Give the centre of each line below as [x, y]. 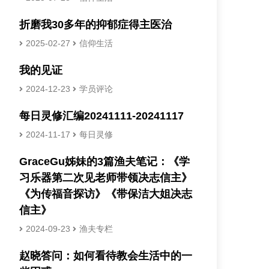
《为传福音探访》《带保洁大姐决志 [105, 194]
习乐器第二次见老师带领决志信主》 [105, 178]
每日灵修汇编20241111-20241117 [101, 116]
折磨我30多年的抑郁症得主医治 [95, 25]
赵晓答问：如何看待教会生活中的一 [105, 256]
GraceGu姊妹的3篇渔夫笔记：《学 [104, 162]
